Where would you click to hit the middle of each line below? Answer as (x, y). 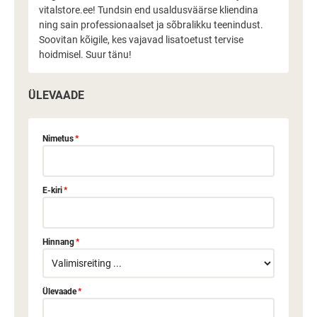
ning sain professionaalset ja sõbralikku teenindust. (151, 25)
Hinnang (58, 242)
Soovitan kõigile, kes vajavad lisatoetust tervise (141, 40)
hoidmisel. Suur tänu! (85, 54)
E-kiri (52, 190)
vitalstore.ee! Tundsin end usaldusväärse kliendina (149, 10)
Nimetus (58, 139)
